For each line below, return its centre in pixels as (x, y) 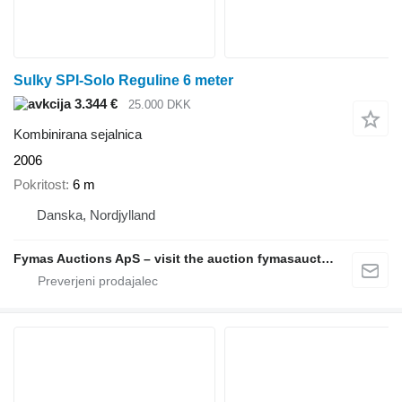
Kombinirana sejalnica (78, 135)
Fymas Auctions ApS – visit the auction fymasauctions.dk (328, 258)
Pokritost (39, 184)
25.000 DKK (160, 104)
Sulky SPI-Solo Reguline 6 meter (123, 80)
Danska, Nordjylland (96, 214)
